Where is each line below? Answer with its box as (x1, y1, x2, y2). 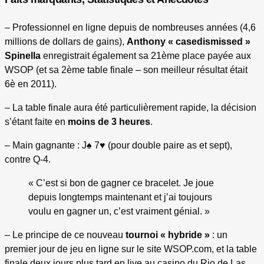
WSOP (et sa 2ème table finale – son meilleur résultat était (5, 65, 247, 75)
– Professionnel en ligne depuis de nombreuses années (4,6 (5, 22, 256, 33)
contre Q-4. (5, 154, 51, 165)
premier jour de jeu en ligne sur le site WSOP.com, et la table (5, 244, 257, 255)
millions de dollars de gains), (5, 37, 127, 47)
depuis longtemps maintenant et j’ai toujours (28, 192, 212, 203)
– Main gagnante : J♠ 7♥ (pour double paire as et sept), (5, 140, 232, 151)
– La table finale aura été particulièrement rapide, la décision (5, 103, 256, 113)
